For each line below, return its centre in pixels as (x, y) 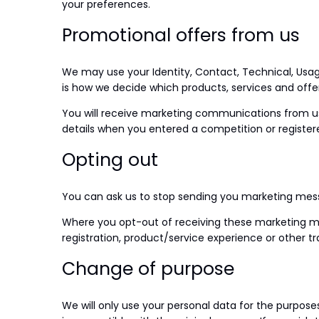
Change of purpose (148, 268)
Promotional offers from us (181, 36)
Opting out (110, 160)
